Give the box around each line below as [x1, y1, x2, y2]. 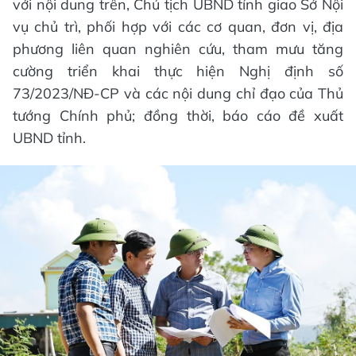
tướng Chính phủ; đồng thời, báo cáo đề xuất [13, 106, 343, 125]
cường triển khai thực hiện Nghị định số [13, 61, 343, 80]
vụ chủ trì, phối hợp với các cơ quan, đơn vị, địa [13, 17, 343, 36]
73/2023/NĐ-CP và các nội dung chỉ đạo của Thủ [13, 83, 343, 103]
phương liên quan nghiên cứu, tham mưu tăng [13, 39, 343, 58]
